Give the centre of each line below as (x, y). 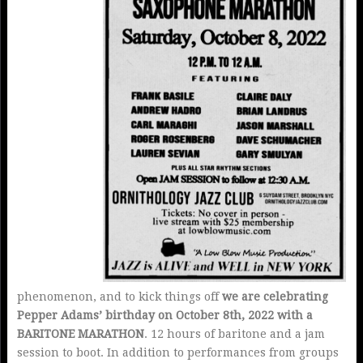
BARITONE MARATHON (80, 333)
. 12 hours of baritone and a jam (234, 333)
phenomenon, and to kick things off (119, 296)
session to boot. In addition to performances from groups (177, 352)
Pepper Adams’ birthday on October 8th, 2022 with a (164, 315)
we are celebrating (275, 296)
